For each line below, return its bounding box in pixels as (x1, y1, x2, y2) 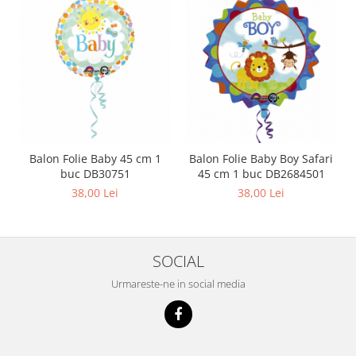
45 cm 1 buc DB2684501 (197, 166, 325, 181)
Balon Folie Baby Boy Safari (189, 151, 333, 166)
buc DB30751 (60, 166, 130, 181)
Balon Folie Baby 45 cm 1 (29, 151, 161, 166)
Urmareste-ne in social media (110, 277, 246, 291)
